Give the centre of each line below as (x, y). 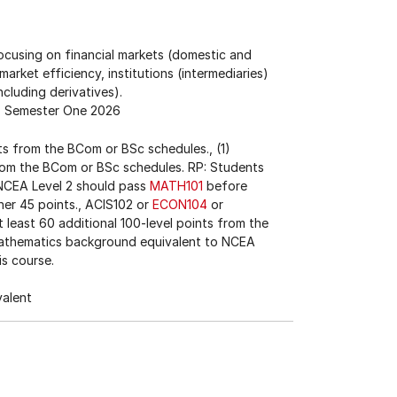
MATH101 (176, 186)
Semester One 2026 (62, 110)
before (225, 186)
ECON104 (180, 204)
